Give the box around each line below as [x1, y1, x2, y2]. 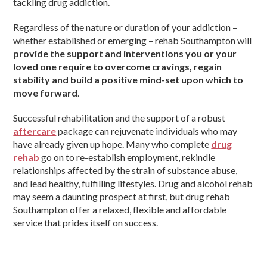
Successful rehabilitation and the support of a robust [13, 112, 226, 124]
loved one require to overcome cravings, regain [13, 61, 222, 73]
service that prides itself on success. [13, 217, 159, 229]
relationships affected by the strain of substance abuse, [13, 164, 238, 176]
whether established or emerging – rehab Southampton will [13, 35, 252, 46]
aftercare [13, 125, 57, 137]
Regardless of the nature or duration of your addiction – [13, 21, 238, 33]
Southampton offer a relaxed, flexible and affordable [13, 204, 227, 216]
